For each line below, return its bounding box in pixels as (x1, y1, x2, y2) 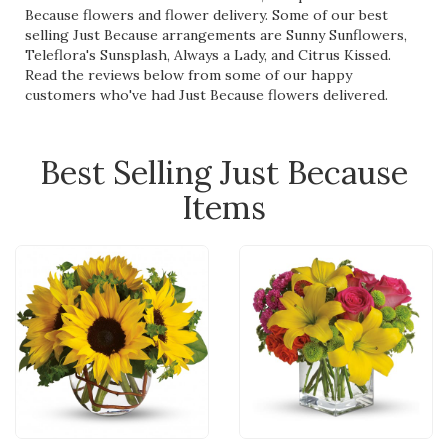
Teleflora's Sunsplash (25, 46, 167, 65)
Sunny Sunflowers (286, 26, 404, 45)
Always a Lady (174, 46, 264, 65)
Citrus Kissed (298, 46, 388, 65)
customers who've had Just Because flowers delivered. (25, 86, 388, 105)
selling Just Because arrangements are (25, 26, 286, 45)
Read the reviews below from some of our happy (25, 66, 352, 85)
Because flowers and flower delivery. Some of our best (25, 6, 388, 25)
